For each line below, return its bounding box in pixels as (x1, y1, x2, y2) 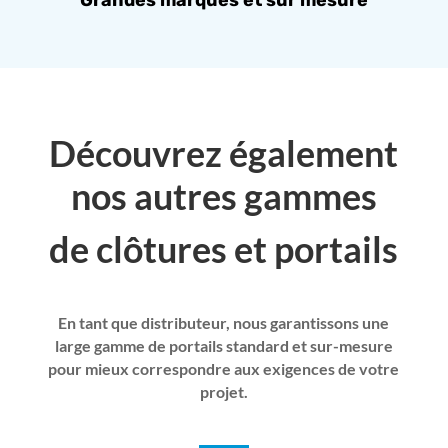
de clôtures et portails (49, 227, 399, 272)
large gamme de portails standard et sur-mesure (54, 336, 393, 356)
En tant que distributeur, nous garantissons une (58, 313, 390, 333)
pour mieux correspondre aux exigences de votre (48, 359, 400, 379)
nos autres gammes (70, 174, 377, 219)
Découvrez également (49, 131, 399, 176)
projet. (199, 382, 248, 402)
